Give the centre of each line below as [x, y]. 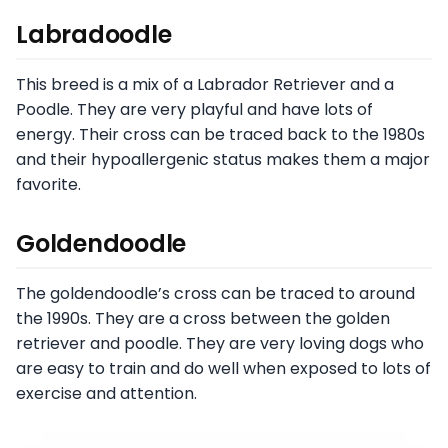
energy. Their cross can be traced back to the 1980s [220, 134]
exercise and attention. [106, 393]
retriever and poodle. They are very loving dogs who [220, 343]
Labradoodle [94, 34]
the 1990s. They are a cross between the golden [203, 318]
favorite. [48, 184]
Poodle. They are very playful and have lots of [194, 109]
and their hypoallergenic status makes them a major [223, 159]
